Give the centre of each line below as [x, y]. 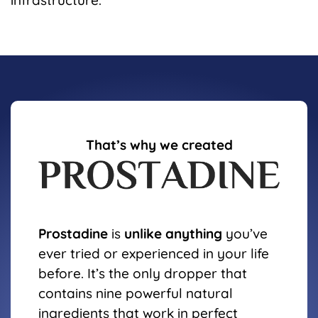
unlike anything [173, 233]
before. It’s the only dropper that [143, 273]
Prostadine [73, 233]
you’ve [245, 233]
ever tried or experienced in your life [154, 253]
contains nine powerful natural [136, 293]
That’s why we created [159, 145]
